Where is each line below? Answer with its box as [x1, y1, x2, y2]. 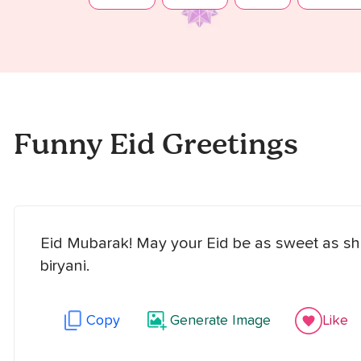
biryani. [40, 258, 89, 274]
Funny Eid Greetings [14, 131, 298, 160]
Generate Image [170, 313, 271, 328]
